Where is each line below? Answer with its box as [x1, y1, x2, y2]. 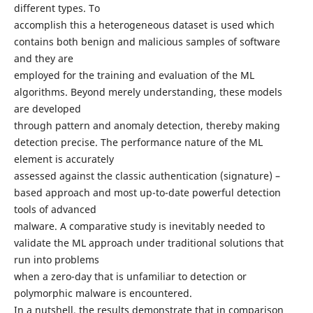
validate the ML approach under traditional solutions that [13, 235, 284, 249]
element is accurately [13, 152, 114, 166]
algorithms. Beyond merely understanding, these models [13, 85, 282, 99]
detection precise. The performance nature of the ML [13, 135, 263, 149]
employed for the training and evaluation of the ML [13, 68, 254, 82]
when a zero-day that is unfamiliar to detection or [13, 269, 247, 283]
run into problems [13, 252, 99, 266]
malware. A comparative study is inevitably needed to [13, 219, 265, 233]
